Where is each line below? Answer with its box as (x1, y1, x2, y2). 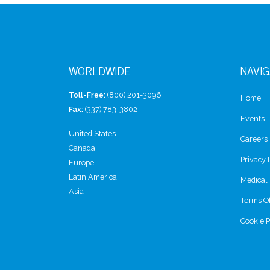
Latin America (69, 172, 117, 181)
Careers (240, 134, 268, 143)
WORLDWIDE (69, 60, 131, 80)
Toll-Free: (69, 90, 105, 99)
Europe (69, 158, 94, 167)
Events (240, 114, 265, 123)
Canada (69, 143, 95, 152)
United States (69, 129, 116, 138)
